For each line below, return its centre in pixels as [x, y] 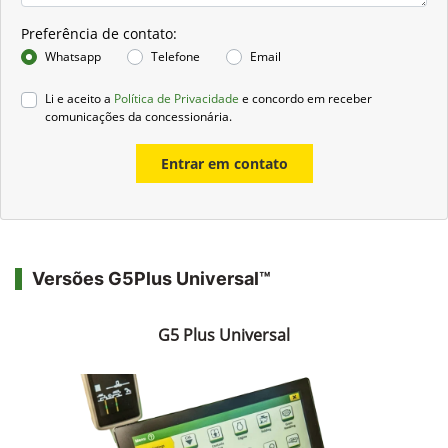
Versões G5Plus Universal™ [151, 279]
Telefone [175, 57]
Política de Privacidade [176, 99]
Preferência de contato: [99, 34]
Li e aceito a [79, 99]
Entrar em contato [224, 164]
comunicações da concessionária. [138, 117]
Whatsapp [73, 57]
